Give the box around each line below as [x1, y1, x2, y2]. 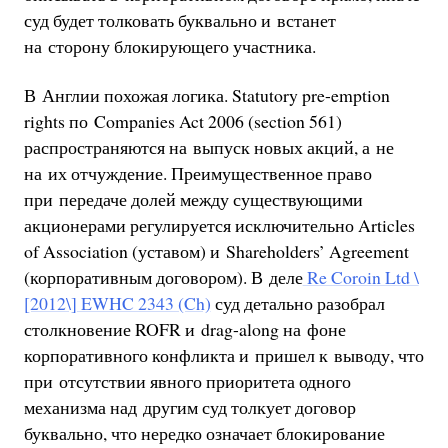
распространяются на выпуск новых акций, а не [23, 135, 394, 160]
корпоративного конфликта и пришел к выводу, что [23, 343, 424, 368]
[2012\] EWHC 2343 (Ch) [23, 291, 211, 316]
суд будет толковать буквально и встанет [23, 7, 336, 32]
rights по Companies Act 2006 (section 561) [23, 109, 342, 134]
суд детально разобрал [210, 291, 385, 316]
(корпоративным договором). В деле [23, 265, 303, 290]
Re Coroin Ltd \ [302, 265, 419, 290]
